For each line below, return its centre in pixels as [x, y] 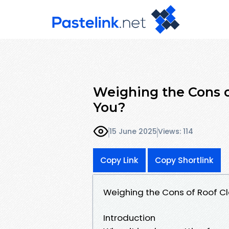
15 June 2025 [133, 132]
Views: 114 [176, 132]
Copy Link [119, 160]
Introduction [129, 217]
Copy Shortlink [184, 160]
